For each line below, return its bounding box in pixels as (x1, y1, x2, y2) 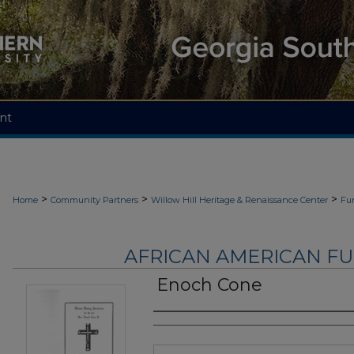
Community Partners (51, 194, 138, 205)
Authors (153, 318, 216, 337)
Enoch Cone (156, 274, 262, 296)
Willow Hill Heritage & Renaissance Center (151, 194, 328, 205)
